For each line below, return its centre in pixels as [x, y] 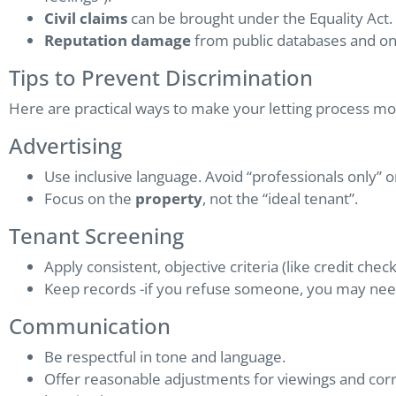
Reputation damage [118, 41]
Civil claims [86, 19]
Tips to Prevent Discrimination [161, 78]
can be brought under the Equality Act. [260, 19]
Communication [90, 326]
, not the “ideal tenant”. [280, 199]
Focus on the [90, 199]
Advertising [65, 146]
